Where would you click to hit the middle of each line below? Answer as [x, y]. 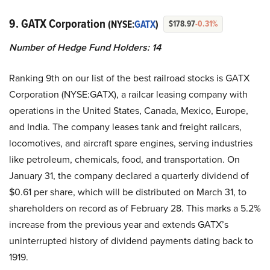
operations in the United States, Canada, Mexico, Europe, [129, 110]
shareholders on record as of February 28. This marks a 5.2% [135, 208]
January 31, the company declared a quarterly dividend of [129, 175]
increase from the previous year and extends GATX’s [119, 224]
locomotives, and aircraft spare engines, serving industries [131, 143]
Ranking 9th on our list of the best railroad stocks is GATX [129, 77]
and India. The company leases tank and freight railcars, [125, 126]
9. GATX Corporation [58, 23]
